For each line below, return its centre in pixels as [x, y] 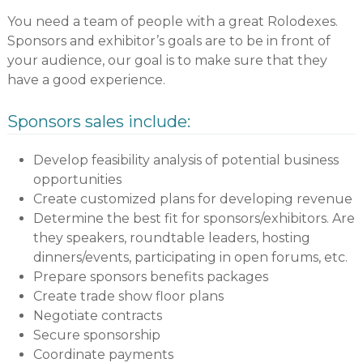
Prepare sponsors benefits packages [150, 277]
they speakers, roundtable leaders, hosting [171, 238]
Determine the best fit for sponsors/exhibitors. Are [194, 219]
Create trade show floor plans [128, 297]
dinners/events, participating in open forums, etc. [190, 258]
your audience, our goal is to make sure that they [167, 61]
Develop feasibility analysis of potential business [186, 160]
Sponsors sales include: [98, 122]
